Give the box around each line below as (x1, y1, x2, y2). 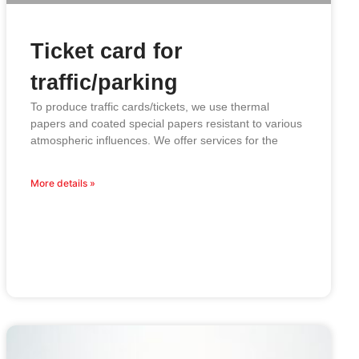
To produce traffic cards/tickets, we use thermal (30, 100, 270, 114)
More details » (30, 177, 96, 190)
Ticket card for (30, 39, 184, 64)
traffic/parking (30, 71, 179, 95)
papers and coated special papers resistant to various (30, 117, 303, 131)
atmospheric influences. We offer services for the (30, 134, 279, 147)
